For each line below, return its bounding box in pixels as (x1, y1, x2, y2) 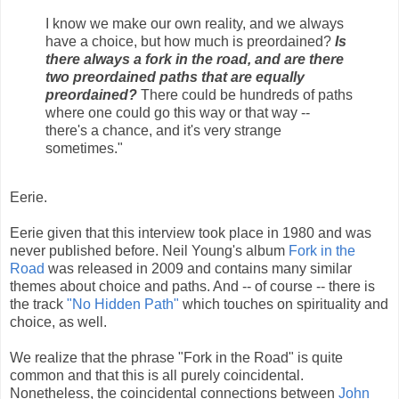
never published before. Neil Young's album (10, 243, 289, 259)
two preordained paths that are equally (45, 69, 305, 85)
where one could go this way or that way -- (45, 104, 310, 120)
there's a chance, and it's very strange (45, 122, 281, 138)
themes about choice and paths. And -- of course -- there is (10, 279, 375, 295)
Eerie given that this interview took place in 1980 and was (10, 225, 371, 241)
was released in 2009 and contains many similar (45, 261, 352, 277)
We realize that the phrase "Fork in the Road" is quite (10, 350, 343, 366)
